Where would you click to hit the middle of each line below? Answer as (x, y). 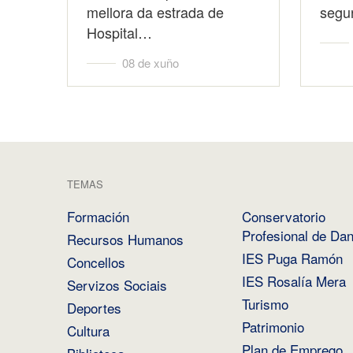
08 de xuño (150, 62)
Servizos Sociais (117, 284)
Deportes (94, 307)
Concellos (96, 262)
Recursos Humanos (125, 239)
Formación (98, 216)
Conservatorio (283, 216)
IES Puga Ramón (292, 258)
